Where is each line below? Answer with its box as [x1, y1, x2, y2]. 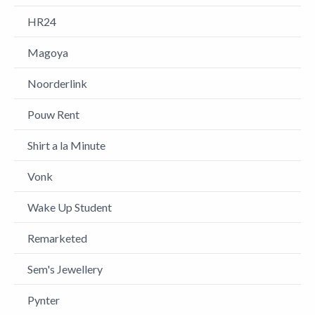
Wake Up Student [27, 200, 112, 214]
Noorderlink [27, 77, 87, 90]
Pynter [27, 293, 60, 307]
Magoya [27, 46, 68, 59]
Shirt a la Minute [27, 139, 105, 152]
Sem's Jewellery [27, 262, 103, 276]
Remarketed [27, 231, 87, 245]
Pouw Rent [27, 108, 79, 121]
